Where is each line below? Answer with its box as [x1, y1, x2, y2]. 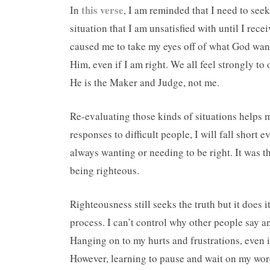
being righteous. [70, 163, 139, 177]
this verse [81, 2, 124, 17]
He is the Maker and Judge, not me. [70, 75, 219, 89]
